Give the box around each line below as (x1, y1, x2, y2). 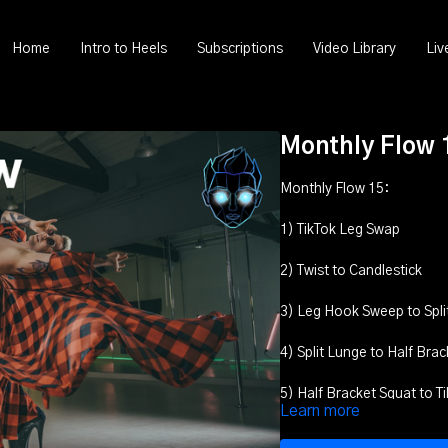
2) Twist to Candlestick (279, 264, 422, 278)
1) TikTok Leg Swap (279, 223, 400, 237)
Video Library (313, 42, 396, 56)
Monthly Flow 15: (279, 182, 389, 196)
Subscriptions (197, 42, 283, 56)
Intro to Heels (80, 42, 167, 56)
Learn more (279, 403, 360, 419)
